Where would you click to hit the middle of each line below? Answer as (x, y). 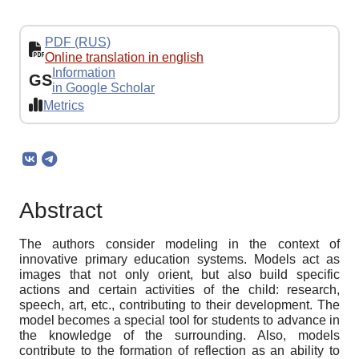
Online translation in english (124, 58)
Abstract (61, 211)
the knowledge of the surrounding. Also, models (179, 336)
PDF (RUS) (78, 42)
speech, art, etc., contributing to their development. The (179, 305)
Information (84, 73)
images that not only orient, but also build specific (179, 275)
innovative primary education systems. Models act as (179, 260)
